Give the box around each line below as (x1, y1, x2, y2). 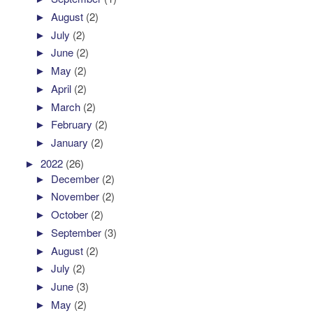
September (51, 224, 105, 240)
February (51, 117, 96, 132)
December (51, 170, 103, 186)
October (51, 207, 92, 222)
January (51, 135, 92, 150)
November (51, 189, 103, 204)
